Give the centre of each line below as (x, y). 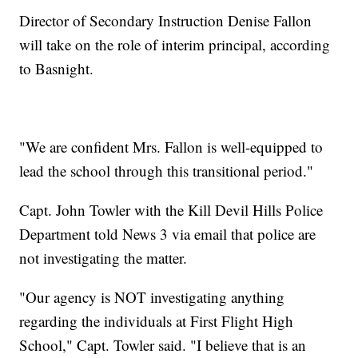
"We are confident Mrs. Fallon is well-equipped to (171, 147)
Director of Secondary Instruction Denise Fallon (166, 21)
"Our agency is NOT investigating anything (152, 297)
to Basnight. (57, 69)
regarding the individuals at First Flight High (157, 321)
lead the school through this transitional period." (167, 171)
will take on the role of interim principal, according (175, 45)
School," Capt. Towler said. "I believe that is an (163, 345)
